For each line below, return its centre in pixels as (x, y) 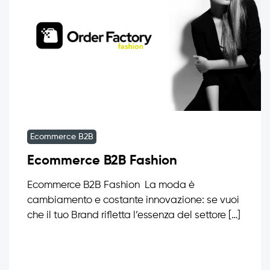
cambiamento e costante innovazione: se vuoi (133, 200)
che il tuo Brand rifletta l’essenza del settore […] (134, 215)
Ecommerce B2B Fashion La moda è (111, 185)
